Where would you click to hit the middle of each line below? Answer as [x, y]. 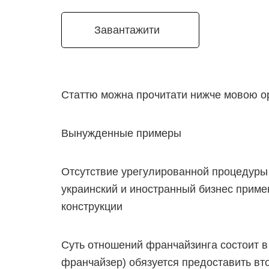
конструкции [92, 207]
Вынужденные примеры [121, 133]
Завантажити [127, 30]
